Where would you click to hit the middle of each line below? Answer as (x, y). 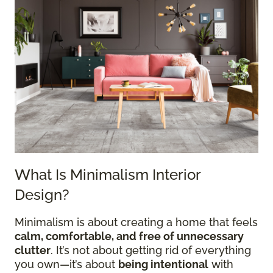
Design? (42, 195)
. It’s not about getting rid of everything (151, 250)
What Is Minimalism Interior (108, 175)
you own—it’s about (66, 264)
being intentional (163, 264)
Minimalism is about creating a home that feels (136, 222)
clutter (33, 250)
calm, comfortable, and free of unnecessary (129, 236)
